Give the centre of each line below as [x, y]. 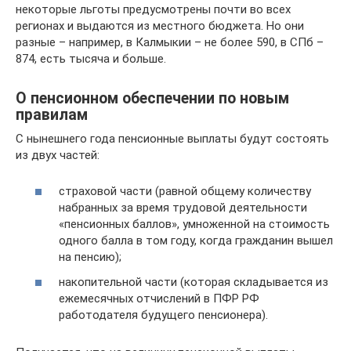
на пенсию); [90, 257]
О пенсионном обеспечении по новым [152, 98]
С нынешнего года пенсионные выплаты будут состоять [172, 138]
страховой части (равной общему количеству [185, 192]
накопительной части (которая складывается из [194, 282]
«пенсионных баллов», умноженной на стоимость [194, 224]
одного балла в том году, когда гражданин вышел [196, 241]
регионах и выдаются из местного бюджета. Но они [160, 25]
